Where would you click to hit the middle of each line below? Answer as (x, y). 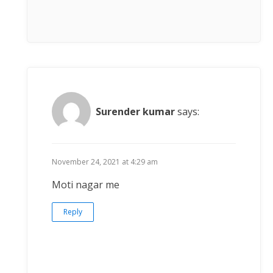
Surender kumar (135, 111)
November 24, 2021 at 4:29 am (105, 162)
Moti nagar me (86, 185)
